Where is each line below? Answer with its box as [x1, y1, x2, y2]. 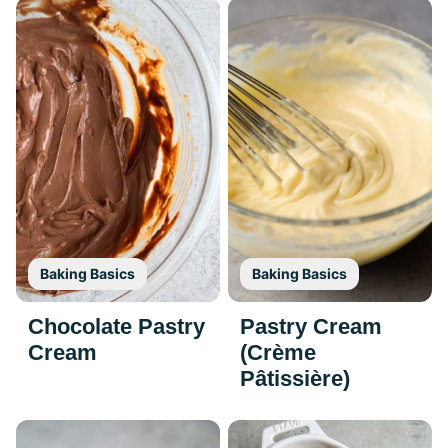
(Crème [240, 339, 316, 365]
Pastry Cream [240, 313, 382, 339]
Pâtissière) [240, 365, 350, 391]
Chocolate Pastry [28, 313, 205, 339]
